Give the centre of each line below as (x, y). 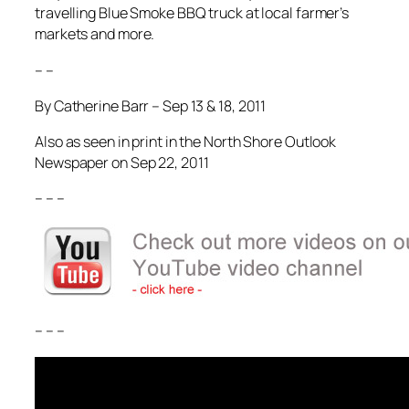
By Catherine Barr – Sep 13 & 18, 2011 (151, 105)
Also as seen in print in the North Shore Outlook (186, 141)
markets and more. (95, 34)
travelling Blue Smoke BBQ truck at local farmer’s (192, 13)
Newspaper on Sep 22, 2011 (122, 162)
